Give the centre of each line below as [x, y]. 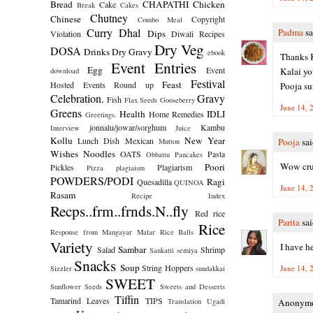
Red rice [210, 213]
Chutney [109, 17]
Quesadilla [154, 181]
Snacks [95, 265]
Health [133, 114]
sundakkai [211, 268]
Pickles [62, 167]
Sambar [132, 249]
